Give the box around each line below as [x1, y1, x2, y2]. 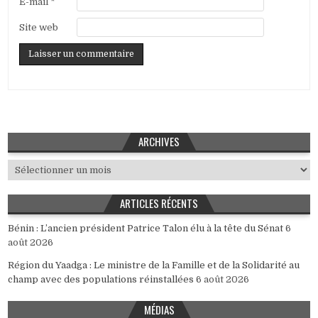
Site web [19, 22, 59, 33]
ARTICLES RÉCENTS [120, 195, 198, 212]
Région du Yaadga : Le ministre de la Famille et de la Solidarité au [8, 260, 300, 271]
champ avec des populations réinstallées [8, 274, 194, 285]
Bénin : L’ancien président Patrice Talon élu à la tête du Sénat [8, 223, 284, 234]
